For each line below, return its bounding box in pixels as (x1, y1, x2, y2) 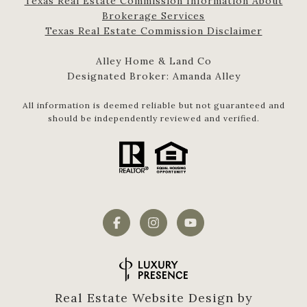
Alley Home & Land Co (95, 55, 212, 68)
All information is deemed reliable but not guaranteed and (22, 100, 285, 111)
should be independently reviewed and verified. (47, 113, 260, 124)
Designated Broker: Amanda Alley (66, 70, 241, 83)
